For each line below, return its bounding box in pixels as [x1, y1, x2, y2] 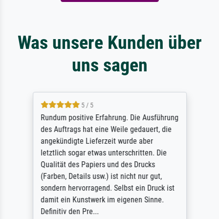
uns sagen [71, 53, 148, 76]
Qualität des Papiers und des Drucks [40, 159, 155, 169]
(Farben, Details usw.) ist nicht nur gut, [40, 171, 162, 181]
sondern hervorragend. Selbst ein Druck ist [40, 183, 175, 193]
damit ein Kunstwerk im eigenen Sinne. [40, 195, 164, 204]
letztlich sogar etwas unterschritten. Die [40, 148, 167, 157]
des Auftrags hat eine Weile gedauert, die [40, 124, 172, 134]
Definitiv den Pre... [40, 206, 99, 216]
